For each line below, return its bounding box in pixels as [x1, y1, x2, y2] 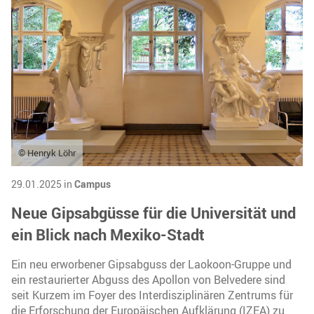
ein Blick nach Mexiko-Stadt [11, 223, 205, 245]
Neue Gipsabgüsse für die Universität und [11, 201, 296, 224]
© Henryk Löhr [18, 146, 76, 159]
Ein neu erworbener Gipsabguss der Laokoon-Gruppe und [11, 256, 292, 272]
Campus [74, 177, 111, 191]
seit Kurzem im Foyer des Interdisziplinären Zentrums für [11, 287, 293, 303]
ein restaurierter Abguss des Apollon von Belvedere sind [11, 271, 285, 287]
